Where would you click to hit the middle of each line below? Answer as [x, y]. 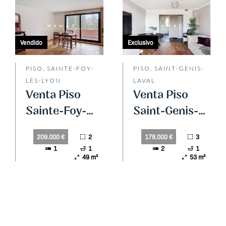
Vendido [31, 42]
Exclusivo [141, 42]
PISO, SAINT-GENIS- [169, 69]
